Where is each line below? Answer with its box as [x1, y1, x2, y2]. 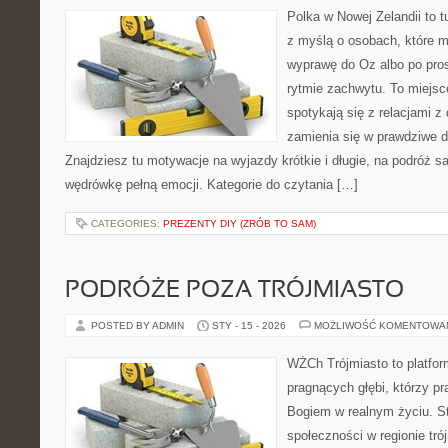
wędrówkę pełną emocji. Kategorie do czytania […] [65, 177, 358, 192]
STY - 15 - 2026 [212, 320, 286, 331]
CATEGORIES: [91, 218, 163, 229]
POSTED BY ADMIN [91, 320, 187, 331]
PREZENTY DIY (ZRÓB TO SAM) [163, 218, 316, 229]
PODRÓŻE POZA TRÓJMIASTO [65, 280, 404, 302]
